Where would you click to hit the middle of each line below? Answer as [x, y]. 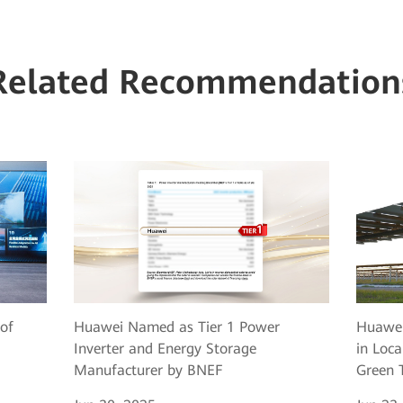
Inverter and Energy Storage [165, 349]
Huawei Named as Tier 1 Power [176, 327]
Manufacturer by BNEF [148, 371]
